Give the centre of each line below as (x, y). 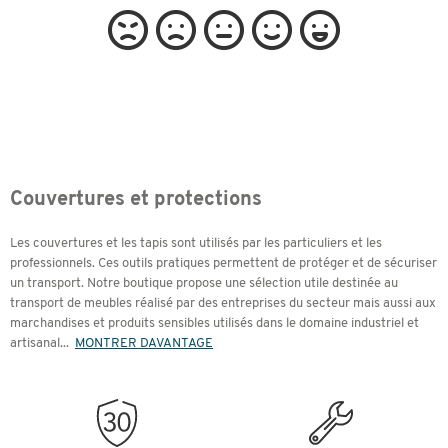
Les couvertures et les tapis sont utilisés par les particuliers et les (196, 243)
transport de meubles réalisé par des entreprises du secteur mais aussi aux (223, 303)
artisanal (35, 343)
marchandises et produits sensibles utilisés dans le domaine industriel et (214, 323)
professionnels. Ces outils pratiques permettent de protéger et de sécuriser (223, 263)
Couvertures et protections (136, 200)
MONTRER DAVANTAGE (144, 343)
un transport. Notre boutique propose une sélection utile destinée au (204, 283)
